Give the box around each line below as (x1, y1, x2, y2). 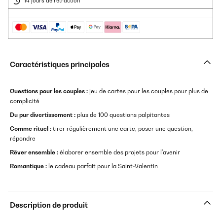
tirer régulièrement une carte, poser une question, (51, 125, 193, 132)
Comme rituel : (10, 125, 51, 132)
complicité (10, 97, 39, 105)
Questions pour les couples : (10, 87, 89, 95)
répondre (10, 135, 36, 142)
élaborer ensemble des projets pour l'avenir (58, 148, 180, 156)
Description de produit (10, 201, 88, 209)
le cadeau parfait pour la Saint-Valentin (48, 162, 158, 170)
